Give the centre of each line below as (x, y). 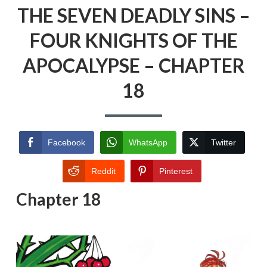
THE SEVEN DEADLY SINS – (133, 15)
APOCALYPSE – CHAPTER (133, 65)
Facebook (66, 143)
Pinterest (176, 171)
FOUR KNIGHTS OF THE (133, 40)
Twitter (223, 143)
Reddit (103, 171)
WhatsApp (148, 143)
